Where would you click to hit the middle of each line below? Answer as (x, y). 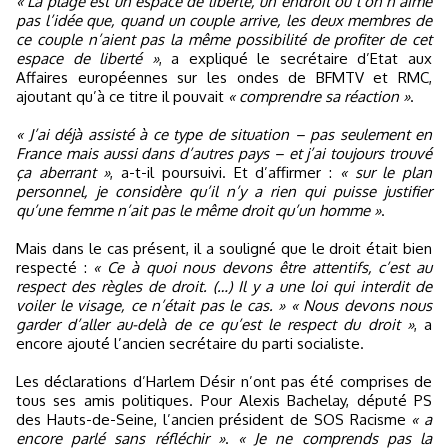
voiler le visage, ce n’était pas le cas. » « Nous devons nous (224, 305)
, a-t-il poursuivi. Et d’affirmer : (225, 172)
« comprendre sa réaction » (319, 96)
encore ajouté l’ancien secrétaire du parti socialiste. (190, 343)
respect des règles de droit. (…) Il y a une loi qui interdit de (224, 286)
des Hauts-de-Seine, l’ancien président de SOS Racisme (214, 419)
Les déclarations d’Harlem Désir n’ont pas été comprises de (224, 381)
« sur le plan (386, 172)
